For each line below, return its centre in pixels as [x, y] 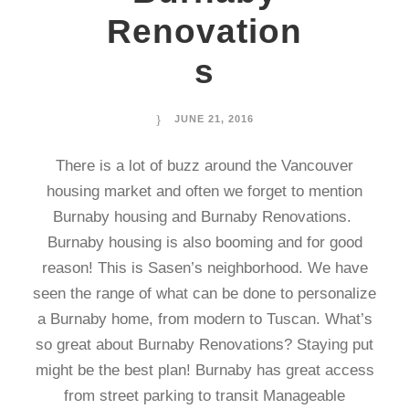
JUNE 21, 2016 [214, 119]
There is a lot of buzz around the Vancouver [204, 166]
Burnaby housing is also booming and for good [204, 242]
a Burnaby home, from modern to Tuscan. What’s [204, 319]
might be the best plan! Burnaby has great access [204, 370]
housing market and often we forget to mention [204, 191]
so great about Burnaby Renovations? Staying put [204, 345]
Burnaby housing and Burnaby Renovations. [204, 217]
